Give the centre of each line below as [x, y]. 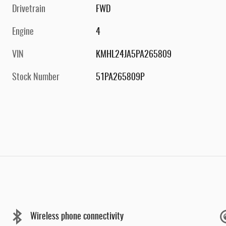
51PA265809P [121, 78]
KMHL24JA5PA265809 [134, 55]
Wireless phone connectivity [77, 217]
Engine [23, 33]
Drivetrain [29, 10]
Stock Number [36, 78]
